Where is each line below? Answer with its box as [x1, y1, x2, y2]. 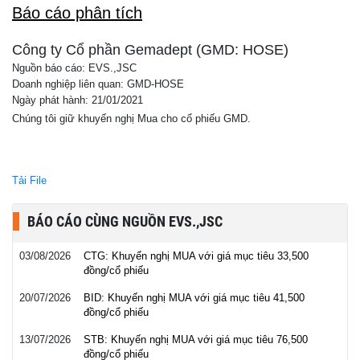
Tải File [12, 174, 47, 186]
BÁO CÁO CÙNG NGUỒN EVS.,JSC [27, 213, 223, 230]
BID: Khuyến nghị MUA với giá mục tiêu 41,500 [84, 292, 305, 304]
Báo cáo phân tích [12, 4, 142, 22]
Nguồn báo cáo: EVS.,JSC [12, 63, 137, 74]
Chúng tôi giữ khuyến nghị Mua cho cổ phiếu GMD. [12, 112, 251, 125]
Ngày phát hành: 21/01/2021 [12, 95, 143, 106]
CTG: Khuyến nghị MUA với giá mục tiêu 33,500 [84, 250, 309, 262]
